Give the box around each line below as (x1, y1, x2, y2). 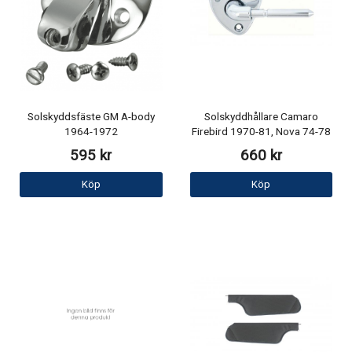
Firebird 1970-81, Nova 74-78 (191, 123, 331, 140)
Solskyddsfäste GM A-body (27, 108, 155, 125)
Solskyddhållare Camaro (203, 108, 318, 125)
